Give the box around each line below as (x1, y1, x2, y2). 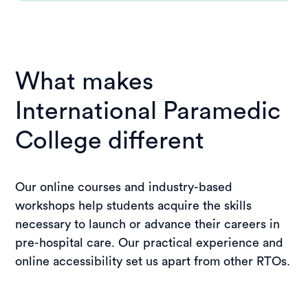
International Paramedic (15, 98, 281, 124)
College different (15, 128, 205, 153)
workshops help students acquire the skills (15, 199, 252, 212)
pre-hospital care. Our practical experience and (15, 236, 284, 249)
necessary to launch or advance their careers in (15, 217, 280, 230)
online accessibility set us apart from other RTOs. (15, 254, 291, 267)
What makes (15, 69, 154, 94)
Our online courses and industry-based (15, 180, 233, 193)
